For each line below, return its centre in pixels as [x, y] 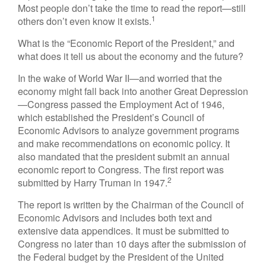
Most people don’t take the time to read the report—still [132, 8]
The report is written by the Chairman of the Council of [131, 205]
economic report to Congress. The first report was [121, 170]
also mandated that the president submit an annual [124, 156]
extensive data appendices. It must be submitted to [123, 231]
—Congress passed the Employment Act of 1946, [121, 104]
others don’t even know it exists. [85, 21]
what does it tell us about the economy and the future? [131, 56]
